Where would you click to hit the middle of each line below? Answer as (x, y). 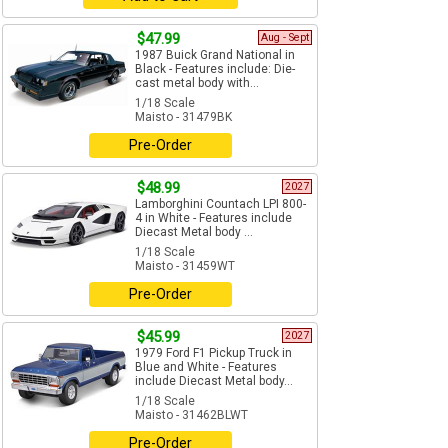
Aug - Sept (285, 38)
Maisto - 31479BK (183, 117)
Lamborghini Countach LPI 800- (220, 204)
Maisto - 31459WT (185, 266)
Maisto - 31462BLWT (191, 415)
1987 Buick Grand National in (215, 55)
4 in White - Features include (213, 218)
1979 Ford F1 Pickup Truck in (213, 353)
